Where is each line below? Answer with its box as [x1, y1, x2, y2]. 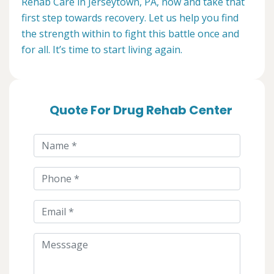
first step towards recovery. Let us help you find [21, 10, 239, 24]
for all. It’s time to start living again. [21, 42, 182, 56]
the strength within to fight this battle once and [21, 26, 239, 40]
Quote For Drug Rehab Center [50, 101, 232, 119]
